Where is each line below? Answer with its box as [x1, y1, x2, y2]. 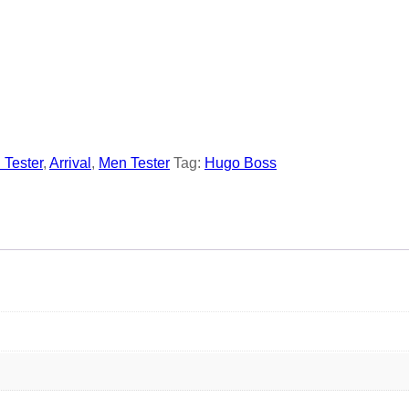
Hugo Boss [204, 155, 277, 172]
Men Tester [99, 155, 170, 172]
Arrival [49, 155, 91, 172]
